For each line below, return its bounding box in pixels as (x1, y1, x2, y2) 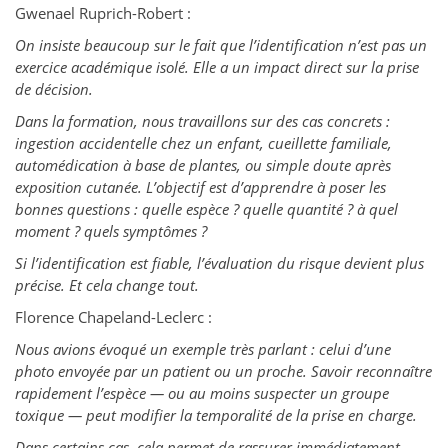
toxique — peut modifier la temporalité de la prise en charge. (15, 405, 417, 426)
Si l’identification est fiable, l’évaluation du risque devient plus (15, 253, 424, 274)
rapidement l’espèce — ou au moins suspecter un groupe (15, 383, 389, 404)
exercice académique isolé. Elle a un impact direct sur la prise (15, 57, 419, 78)
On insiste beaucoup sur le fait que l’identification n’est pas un (15, 35, 427, 56)
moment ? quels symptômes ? (15, 221, 207, 242)
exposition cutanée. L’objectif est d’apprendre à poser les (15, 177, 386, 198)
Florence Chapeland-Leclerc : (15, 307, 212, 328)
